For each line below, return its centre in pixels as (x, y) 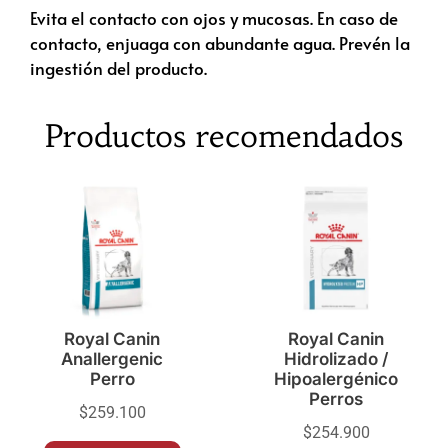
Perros (336, 399)
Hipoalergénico (336, 379)
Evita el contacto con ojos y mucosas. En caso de (214, 17)
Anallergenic (112, 359)
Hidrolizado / (336, 359)
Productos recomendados (224, 135)
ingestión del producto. (118, 67)
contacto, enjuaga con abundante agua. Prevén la (220, 42)
